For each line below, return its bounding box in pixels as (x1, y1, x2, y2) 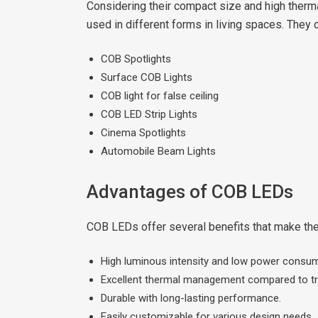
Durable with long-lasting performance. (101, 291, 281, 305)
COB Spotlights (101, 52, 171, 65)
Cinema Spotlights (101, 126, 186, 139)
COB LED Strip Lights (101, 107, 197, 121)
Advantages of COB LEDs (87, 180, 293, 202)
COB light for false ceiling (101, 89, 219, 102)
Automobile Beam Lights (101, 144, 216, 158)
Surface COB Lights (101, 70, 192, 84)
